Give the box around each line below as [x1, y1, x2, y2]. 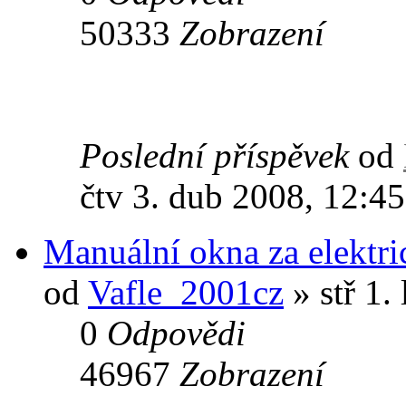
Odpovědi [107, 313, 246, 353]
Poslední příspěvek [80, 135, 358, 175]
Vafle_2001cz [88, 272, 284, 312]
